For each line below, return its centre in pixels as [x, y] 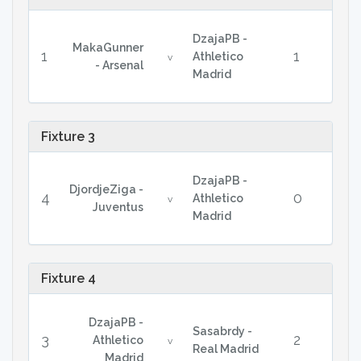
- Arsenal [119, 65]
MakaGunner [108, 48]
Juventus [118, 207]
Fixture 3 [68, 137]
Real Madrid [225, 349]
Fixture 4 [68, 278]
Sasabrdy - [222, 331]
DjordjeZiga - [106, 189]
